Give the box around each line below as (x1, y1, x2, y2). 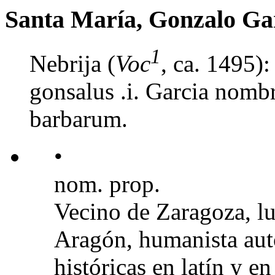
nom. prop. (54, 170, 160, 197)
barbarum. (29, 105, 128, 132)
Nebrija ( (29, 50, 115, 77)
